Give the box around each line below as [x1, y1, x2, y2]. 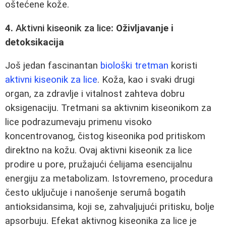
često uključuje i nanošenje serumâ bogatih [5, 187, 186, 199]
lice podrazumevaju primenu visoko [5, 117, 152, 128]
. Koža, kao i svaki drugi [97, 74, 195, 86]
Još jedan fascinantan [5, 60, 100, 72]
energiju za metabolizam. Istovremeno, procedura [5, 173, 213, 185]
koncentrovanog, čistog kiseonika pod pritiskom [5, 131, 205, 142]
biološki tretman [100, 60, 168, 72]
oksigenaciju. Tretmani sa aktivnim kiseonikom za [5, 102, 211, 114]
